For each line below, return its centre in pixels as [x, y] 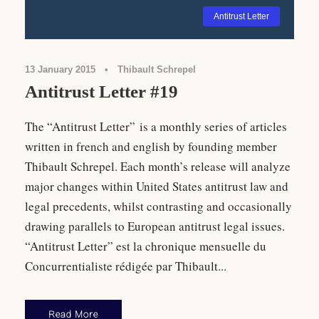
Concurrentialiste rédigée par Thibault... [126, 266]
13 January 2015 [60, 70]
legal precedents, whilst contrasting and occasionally [158, 206]
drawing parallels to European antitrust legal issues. [155, 226]
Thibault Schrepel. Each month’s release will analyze [158, 167]
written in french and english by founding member [151, 147]
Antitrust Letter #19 [101, 92]
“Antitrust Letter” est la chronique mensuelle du [146, 246]
